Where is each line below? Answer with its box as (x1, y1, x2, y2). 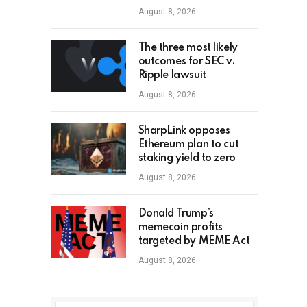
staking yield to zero (138, 153, 236, 164)
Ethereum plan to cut (138, 139, 239, 151)
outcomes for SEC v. (138, 56, 235, 68)
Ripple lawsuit (138, 70, 206, 82)
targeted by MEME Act (138, 236, 250, 247)
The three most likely (138, 42, 238, 54)
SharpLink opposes (138, 125, 230, 137)
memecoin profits (138, 222, 223, 234)
